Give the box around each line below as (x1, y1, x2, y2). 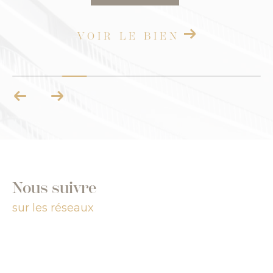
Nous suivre (12, 179, 96, 197)
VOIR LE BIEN (85, 30, 188, 43)
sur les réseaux (12, 200, 94, 214)
